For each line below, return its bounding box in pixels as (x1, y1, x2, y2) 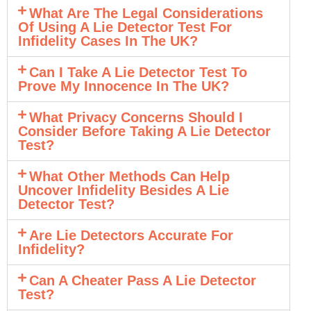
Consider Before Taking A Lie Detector (18, 123, 271, 139)
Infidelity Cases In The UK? (18, 33, 198, 49)
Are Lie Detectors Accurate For (29, 227, 234, 243)
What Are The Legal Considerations (29, 5, 264, 21)
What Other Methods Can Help (29, 168, 230, 184)
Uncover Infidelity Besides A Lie (18, 182, 229, 198)
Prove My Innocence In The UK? (18, 78, 229, 94)
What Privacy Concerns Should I (29, 109, 244, 125)
